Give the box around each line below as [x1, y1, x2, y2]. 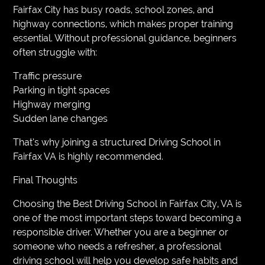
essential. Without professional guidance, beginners [13, 32, 237, 44]
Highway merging [13, 98, 91, 110]
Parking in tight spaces [13, 84, 111, 96]
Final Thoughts [13, 174, 78, 186]
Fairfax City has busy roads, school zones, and [13, 4, 214, 15]
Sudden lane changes [13, 112, 108, 124]
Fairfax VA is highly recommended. [13, 150, 164, 162]
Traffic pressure [13, 70, 82, 82]
